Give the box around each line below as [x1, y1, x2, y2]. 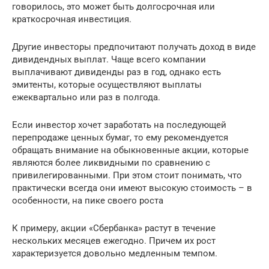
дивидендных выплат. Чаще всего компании [12, 53, 206, 65]
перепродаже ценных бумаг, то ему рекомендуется [12, 131, 228, 143]
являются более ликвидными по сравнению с [12, 157, 210, 168]
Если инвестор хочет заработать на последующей [12, 119, 226, 130]
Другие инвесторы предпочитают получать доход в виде [12, 41, 256, 52]
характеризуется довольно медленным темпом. [12, 247, 217, 259]
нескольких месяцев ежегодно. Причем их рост [12, 235, 216, 246]
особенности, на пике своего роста [12, 195, 163, 206]
